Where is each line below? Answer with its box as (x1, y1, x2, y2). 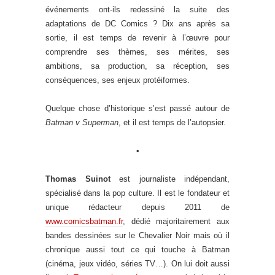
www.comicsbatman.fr (45, 216, 123, 226)
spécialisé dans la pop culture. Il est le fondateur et (45, 188, 230, 198)
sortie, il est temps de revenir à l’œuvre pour (45, 33, 230, 42)
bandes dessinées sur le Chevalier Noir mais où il (45, 230, 230, 240)
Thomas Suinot (45, 174, 119, 184)
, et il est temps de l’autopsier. (118, 117, 226, 127)
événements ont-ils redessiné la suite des (45, 4, 230, 14)
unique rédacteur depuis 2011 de (45, 202, 230, 212)
